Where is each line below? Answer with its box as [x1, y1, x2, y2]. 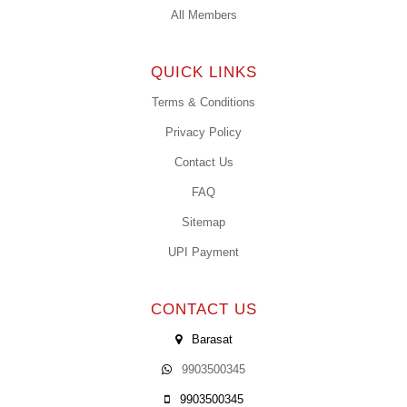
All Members [170, 8, 237, 23]
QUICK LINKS [150, 64, 257, 82]
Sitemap [182, 215, 225, 230]
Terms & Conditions [152, 95, 255, 110]
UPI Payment [168, 245, 239, 260]
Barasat [187, 333, 233, 347]
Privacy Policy [165, 125, 242, 140]
